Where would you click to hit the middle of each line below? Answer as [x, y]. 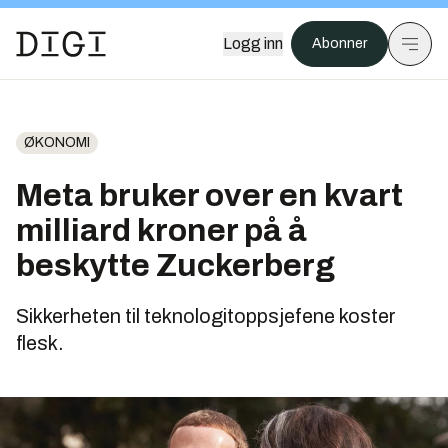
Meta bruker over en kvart [209, 195]
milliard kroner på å [161, 230]
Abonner [339, 43]
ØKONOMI [57, 142]
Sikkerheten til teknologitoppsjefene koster [206, 316]
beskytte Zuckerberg [175, 265]
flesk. [40, 343]
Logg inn [253, 43]
